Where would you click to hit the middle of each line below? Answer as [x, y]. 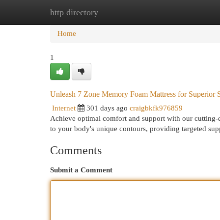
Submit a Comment [81, 170]
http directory [74, 12]
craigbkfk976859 [156, 108]
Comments [76, 150]
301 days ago [107, 108]
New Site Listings [125, 12]
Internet [64, 108]
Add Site [180, 12]
